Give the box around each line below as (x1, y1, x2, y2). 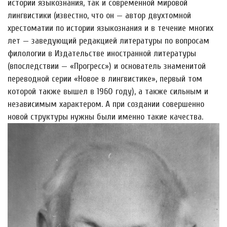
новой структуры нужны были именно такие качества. (8, 111, 203, 122)
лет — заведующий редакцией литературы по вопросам (8, 35, 209, 46)
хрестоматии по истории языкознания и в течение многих (8, 22, 213, 33)
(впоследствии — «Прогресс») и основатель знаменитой (8, 60, 206, 71)
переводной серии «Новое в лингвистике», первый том (8, 73, 202, 84)
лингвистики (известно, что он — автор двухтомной (8, 10, 191, 21)
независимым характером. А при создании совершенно (8, 98, 204, 109)
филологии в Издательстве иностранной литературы (8, 48, 196, 59)
